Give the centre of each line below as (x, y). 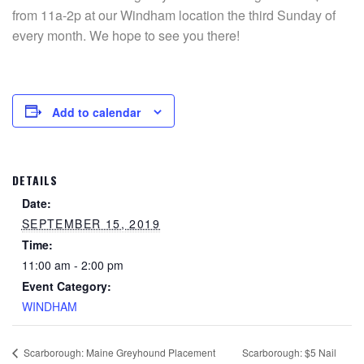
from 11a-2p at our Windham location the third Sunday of (174, 15)
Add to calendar (96, 113)
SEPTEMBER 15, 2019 (91, 224)
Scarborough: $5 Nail (289, 352)
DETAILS (35, 180)
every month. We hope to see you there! (126, 35)
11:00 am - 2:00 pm (72, 265)
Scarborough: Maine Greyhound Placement (118, 353)
